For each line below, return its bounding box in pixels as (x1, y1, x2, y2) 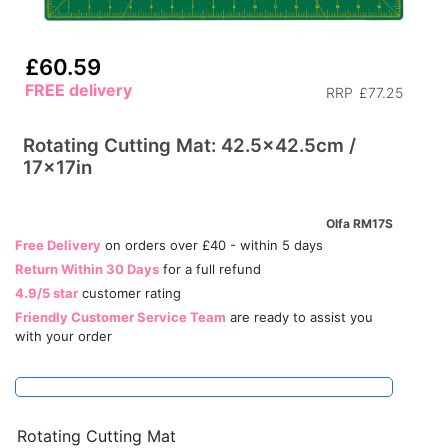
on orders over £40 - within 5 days (101, 237, 323, 253)
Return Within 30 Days (15, 261, 159, 277)
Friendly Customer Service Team (15, 309, 226, 325)
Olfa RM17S (326, 216, 393, 231)
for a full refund (159, 261, 261, 277)
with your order (15, 328, 112, 344)
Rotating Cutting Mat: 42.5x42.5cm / (23, 134, 356, 157)
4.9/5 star (15, 285, 78, 301)
